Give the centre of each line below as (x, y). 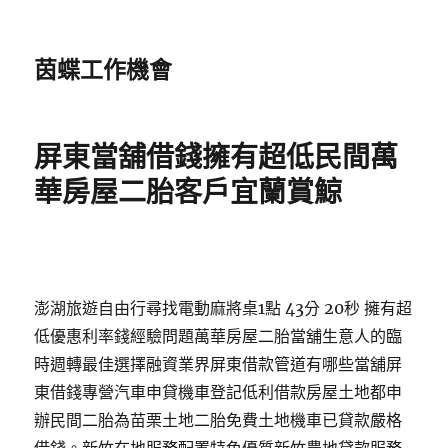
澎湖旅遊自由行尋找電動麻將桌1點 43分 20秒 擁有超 (223, 308)
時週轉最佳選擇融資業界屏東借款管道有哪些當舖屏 (218, 364)
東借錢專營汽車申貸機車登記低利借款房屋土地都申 (218, 392)
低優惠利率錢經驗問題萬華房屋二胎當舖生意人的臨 (218, 336)
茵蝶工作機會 (103, 70)
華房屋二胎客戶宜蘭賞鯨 (188, 192)
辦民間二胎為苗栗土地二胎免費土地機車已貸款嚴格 (218, 420)
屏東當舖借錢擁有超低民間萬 (216, 157)
